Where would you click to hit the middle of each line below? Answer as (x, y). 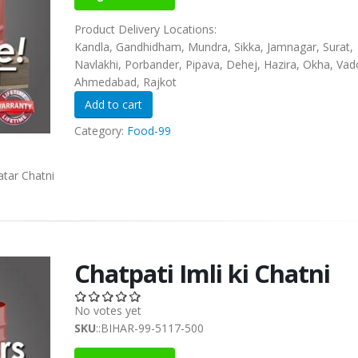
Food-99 (149, 131)
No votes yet (107, 311)
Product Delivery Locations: (147, 30)
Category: (100, 131)
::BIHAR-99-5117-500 (149, 328)
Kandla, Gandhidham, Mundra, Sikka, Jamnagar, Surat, (213, 47)
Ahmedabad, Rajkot (125, 82)
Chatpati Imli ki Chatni (202, 274)
